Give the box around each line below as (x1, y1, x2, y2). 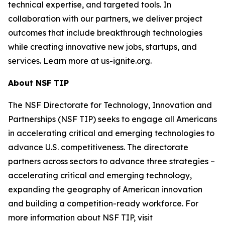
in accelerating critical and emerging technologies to (8, 128, 214, 138)
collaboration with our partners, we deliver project (8, 14, 202, 24)
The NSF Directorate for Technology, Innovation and (8, 100, 212, 110)
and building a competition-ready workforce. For (8, 198, 198, 208)
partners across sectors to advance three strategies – (8, 156, 215, 166)
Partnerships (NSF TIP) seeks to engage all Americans (8, 114, 217, 124)
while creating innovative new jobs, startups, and (8, 42, 197, 52)
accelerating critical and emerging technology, (8, 170, 192, 180)
